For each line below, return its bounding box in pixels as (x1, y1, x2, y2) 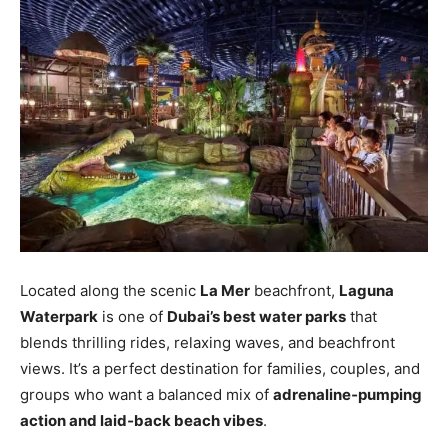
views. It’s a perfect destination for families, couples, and (20, 359, 420, 379)
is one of (98, 307, 167, 327)
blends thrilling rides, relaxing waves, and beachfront (20, 333, 395, 353)
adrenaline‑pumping (273, 385, 422, 405)
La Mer (200, 281, 250, 301)
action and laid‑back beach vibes (20, 411, 263, 431)
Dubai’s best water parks (167, 307, 346, 327)
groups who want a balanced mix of (20, 385, 273, 405)
